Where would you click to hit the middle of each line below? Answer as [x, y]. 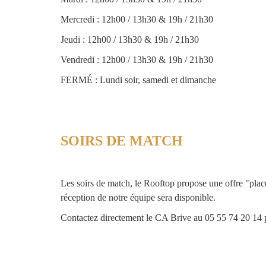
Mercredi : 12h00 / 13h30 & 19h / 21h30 [137, 20]
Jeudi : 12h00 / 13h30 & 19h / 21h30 [130, 40]
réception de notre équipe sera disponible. [138, 198]
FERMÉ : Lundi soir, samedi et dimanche [140, 80]
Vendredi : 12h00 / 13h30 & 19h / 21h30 [137, 60]
